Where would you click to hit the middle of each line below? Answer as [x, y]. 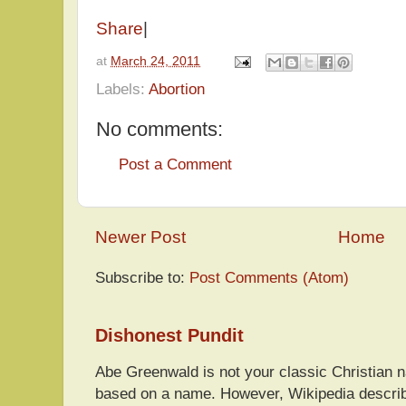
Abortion [177, 88]
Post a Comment [175, 164]
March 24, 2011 [155, 61]
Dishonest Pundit [169, 335]
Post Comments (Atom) [269, 278]
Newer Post [140, 237]
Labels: [122, 88]
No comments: [159, 129]
